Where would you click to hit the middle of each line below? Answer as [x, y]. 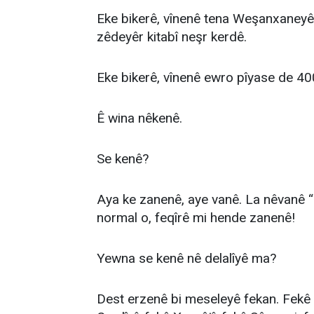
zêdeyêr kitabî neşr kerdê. [172, 37]
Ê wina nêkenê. [139, 118]
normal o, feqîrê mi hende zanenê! [196, 218]
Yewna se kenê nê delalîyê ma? [186, 258]
